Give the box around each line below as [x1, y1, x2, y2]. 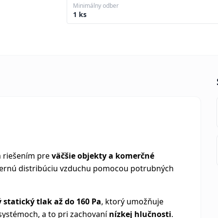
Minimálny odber [73, 1, 119, 10]
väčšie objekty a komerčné [52, 150, 154, 161]
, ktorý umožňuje [101, 196, 163, 207]
